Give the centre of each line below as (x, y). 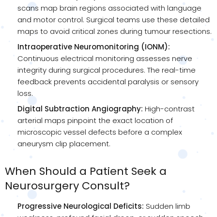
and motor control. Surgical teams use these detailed (114, 20)
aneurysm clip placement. (64, 144)
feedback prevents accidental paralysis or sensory (108, 82)
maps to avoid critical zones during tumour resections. (115, 31)
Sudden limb (167, 206)
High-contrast (169, 109)
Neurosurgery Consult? (67, 186)
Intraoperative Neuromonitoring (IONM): (94, 47)
